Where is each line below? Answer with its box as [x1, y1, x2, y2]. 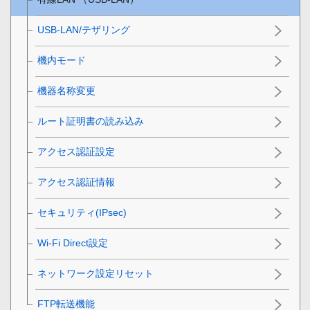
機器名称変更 [37, 84, 95, 96]
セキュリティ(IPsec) [37, 206, 127, 218]
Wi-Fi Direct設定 [37, 237, 108, 248]
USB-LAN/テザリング [37, 24, 130, 35]
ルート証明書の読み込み [37, 115, 144, 127]
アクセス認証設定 [37, 145, 115, 157]
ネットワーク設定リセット [37, 267, 154, 279]
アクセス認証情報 [37, 176, 115, 188]
